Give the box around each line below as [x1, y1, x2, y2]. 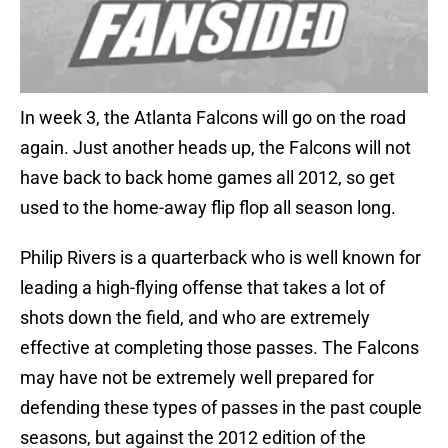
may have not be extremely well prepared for [20, 367, 374, 389]
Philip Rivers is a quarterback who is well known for [20, 247, 421, 269]
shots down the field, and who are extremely [20, 307, 370, 329]
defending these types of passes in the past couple [20, 397, 422, 419]
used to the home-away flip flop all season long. [20, 197, 396, 219]
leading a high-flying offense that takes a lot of [20, 277, 385, 299]
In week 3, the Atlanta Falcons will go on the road [20, 107, 406, 129]
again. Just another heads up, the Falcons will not [20, 137, 411, 159]
